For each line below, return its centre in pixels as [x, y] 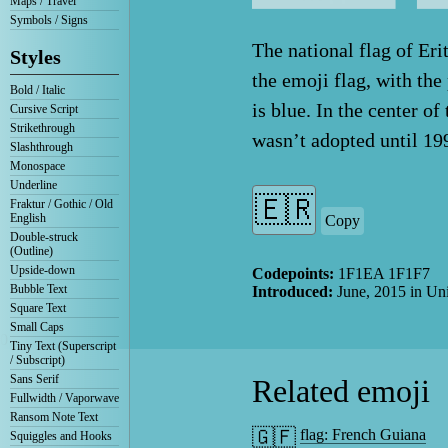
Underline [33, 185]
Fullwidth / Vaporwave [64, 398]
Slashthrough [41, 147]
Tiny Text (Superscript [63, 346]
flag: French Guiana [363, 435]
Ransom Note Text [54, 417]
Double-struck [44, 237]
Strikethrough [42, 128]
